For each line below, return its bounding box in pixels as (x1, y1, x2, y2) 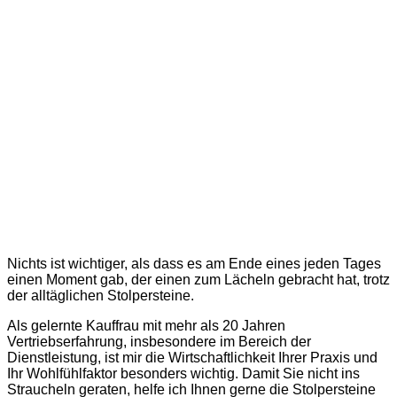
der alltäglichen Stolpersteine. (7, 288, 194, 303)
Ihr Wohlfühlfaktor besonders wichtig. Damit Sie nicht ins (7, 366, 360, 381)
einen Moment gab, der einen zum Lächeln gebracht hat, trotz (7, 272, 390, 287)
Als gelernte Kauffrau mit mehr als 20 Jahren (7, 318, 285, 333)
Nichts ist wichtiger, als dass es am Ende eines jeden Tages (7, 256, 381, 271)
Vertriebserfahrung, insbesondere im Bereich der (7, 334, 311, 349)
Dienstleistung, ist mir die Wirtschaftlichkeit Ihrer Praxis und (7, 350, 378, 365)
